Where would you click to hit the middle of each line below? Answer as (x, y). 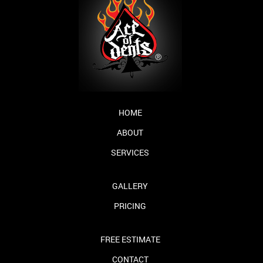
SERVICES (130, 152)
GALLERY (130, 186)
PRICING (130, 205)
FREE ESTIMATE (130, 239)
